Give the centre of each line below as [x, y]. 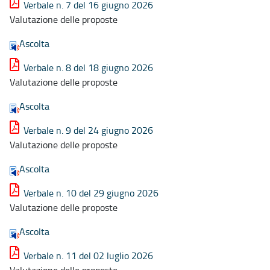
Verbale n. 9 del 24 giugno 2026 [88, 130]
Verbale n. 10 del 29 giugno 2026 [91, 193]
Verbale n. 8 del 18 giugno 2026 [88, 67]
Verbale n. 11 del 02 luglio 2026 [88, 255]
